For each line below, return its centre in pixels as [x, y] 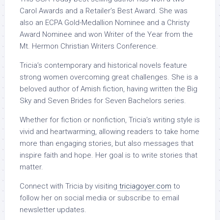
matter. [31, 167]
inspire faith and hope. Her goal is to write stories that [109, 155]
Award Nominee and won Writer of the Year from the [106, 35]
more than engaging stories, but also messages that [107, 144]
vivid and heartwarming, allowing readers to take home [110, 132]
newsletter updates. [53, 210]
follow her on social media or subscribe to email [99, 198]
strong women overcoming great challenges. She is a [109, 77]
